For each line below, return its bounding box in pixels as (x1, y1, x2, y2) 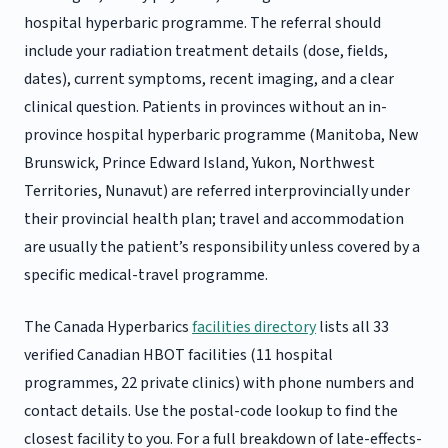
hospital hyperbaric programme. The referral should (24, 12, 381, 35)
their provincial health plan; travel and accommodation (24, 208, 404, 231)
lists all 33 (316, 316, 389, 339)
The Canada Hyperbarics (24, 316, 192, 339)
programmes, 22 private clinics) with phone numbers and (24, 372, 414, 395)
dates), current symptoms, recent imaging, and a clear (24, 68, 394, 91)
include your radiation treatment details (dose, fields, (24, 40, 388, 63)
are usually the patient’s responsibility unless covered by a (24, 236, 420, 259)
